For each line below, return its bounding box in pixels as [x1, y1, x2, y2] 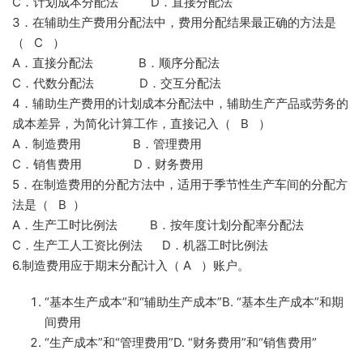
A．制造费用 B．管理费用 [12, 136, 202, 152]
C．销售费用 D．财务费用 [12, 156, 203, 172]
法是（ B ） [12, 197, 85, 212]
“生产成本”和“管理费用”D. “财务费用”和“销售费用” [45, 335, 317, 350]
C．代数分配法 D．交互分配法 [12, 75, 221, 91]
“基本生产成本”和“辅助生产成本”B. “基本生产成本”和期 [45, 294, 344, 310]
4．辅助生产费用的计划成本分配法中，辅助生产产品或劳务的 [12, 96, 348, 111]
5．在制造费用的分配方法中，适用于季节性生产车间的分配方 [12, 177, 348, 192]
